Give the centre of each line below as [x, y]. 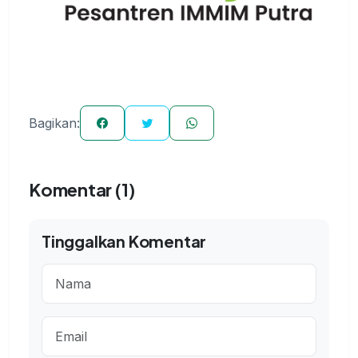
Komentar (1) [82, 190]
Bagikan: [54, 123]
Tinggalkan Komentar [124, 241]
